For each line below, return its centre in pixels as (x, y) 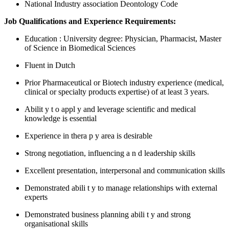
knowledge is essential (61, 118)
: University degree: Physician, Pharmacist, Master (140, 38)
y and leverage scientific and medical (136, 109)
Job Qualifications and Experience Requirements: (90, 21)
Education (42, 38)
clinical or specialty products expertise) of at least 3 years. (117, 91)
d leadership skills (167, 153)
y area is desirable (124, 135)
